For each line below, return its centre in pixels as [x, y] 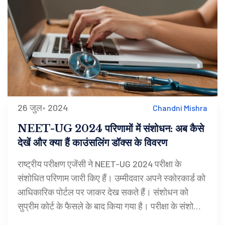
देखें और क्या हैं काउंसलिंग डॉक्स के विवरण [92, 143]
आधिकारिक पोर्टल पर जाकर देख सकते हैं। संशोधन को [103, 192]
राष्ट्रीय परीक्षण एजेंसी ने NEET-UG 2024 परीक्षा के [99, 164]
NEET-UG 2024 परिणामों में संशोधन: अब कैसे [111, 129]
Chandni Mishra [180, 107]
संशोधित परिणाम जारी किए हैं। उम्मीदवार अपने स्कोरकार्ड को [111, 178]
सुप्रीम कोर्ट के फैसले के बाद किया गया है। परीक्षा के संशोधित [112, 206]
